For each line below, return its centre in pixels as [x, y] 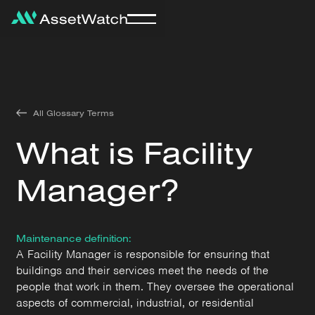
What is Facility [135, 152]
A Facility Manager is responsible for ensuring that [143, 254]
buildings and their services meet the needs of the [143, 270]
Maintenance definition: [74, 238]
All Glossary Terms [73, 112]
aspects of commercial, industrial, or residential [135, 302]
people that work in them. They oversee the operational [155, 286]
